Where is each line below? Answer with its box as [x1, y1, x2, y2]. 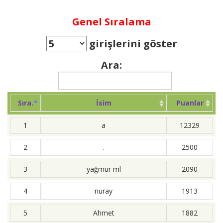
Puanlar [176, 98, 204, 108]
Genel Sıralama [72, 14, 151, 28]
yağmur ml [86, 164, 121, 174]
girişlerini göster [86, 36, 177, 50]
